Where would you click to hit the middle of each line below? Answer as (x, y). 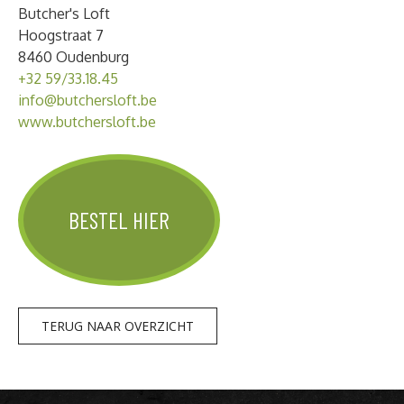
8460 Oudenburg (73, 56)
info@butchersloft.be (87, 100)
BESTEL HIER (119, 220)
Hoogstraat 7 (61, 35)
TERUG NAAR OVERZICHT (118, 326)
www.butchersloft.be (87, 121)
